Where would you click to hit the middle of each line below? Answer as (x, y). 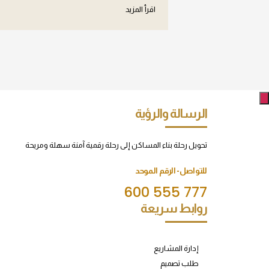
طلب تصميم (179, 263)
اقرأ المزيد (141, 9)
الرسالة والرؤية (171, 113)
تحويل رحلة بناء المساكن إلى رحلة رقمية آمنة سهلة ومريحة (116, 145)
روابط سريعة (174, 208)
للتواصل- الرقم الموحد (171, 171)
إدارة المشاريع (176, 248)
